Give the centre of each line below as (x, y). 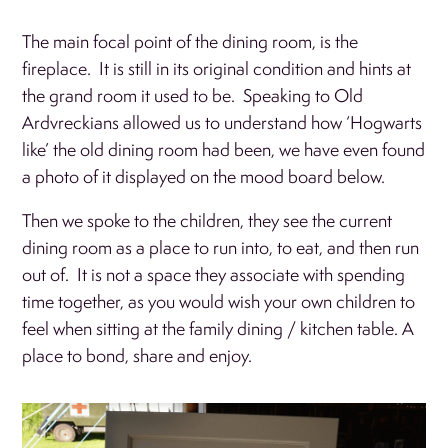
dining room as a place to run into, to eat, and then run (221, 247)
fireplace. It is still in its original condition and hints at (217, 68)
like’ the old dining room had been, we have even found (224, 149)
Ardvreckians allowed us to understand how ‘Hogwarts (222, 122)
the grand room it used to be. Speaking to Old (193, 95)
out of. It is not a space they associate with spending (214, 274)
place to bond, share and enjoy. (137, 355)
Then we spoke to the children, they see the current (207, 220)
